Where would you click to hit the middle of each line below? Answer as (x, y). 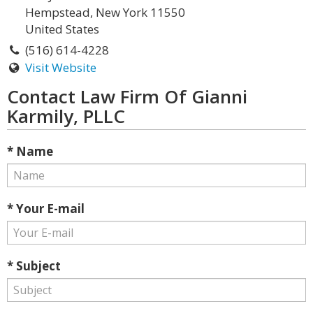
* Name (30, 151)
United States (62, 29)
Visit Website (60, 67)
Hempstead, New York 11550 (105, 12)
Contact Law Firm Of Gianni (127, 96)
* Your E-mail (46, 209)
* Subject (34, 266)
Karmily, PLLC (66, 116)
